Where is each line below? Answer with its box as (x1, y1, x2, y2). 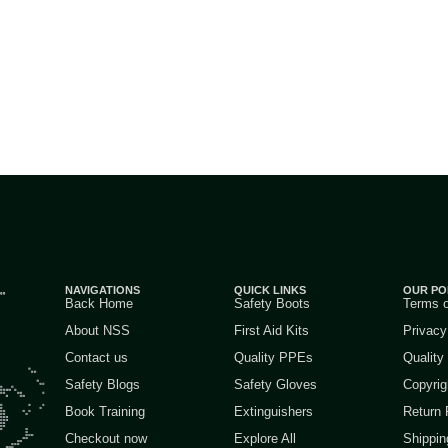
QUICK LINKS (233, 284, 306, 297)
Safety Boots (233, 296, 310, 312)
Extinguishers (233, 404, 313, 420)
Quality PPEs (233, 350, 313, 366)
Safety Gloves (233, 377, 317, 393)
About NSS (64, 323, 130, 339)
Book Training (64, 404, 145, 420)
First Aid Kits (233, 323, 309, 339)
